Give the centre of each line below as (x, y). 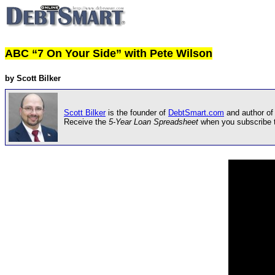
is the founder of (137, 112)
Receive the (86, 122)
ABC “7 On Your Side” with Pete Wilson (109, 54)
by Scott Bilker (33, 78)
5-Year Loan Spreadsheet (153, 122)
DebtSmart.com (196, 112)
